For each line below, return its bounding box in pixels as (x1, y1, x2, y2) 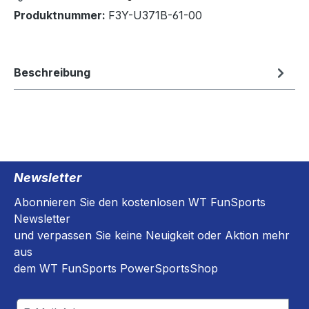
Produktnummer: (14, 8, 108, 23)
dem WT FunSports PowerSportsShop (14, 261, 218, 276)
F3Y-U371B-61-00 (108, 8, 202, 23)
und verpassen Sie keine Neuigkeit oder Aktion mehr (14, 228, 290, 243)
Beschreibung (14, 66, 90, 80)
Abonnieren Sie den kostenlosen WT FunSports (14, 195, 266, 210)
